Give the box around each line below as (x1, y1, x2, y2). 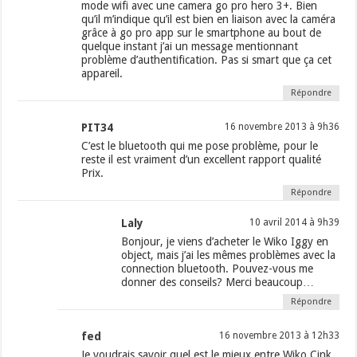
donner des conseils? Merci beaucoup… (121, 276, 315, 289)
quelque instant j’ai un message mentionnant (81, 40, 299, 53)
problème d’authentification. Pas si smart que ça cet (81, 53, 332, 67)
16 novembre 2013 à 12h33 (218, 330, 339, 342)
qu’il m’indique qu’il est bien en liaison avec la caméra (81, 13, 336, 26)
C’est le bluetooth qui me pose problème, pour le (81, 139, 319, 153)
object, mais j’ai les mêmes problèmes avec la (121, 249, 336, 262)
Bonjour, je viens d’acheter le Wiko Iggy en (121, 235, 329, 249)
